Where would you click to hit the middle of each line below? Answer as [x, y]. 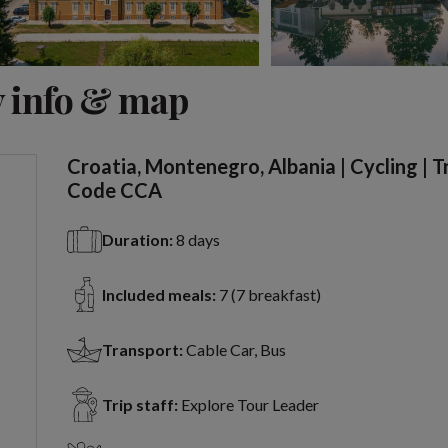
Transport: [142, 350]
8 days [197, 240]
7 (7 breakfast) [269, 295]
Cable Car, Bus [235, 350]
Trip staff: [139, 405]
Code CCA [114, 190]
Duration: [137, 240]
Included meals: [158, 295]
